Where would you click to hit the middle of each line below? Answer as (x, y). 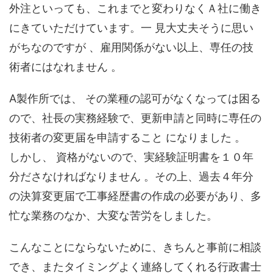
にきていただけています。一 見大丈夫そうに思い (131, 27)
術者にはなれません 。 (66, 66)
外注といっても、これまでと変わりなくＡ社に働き (135, 8)
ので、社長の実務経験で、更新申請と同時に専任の (135, 118)
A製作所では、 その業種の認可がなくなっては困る (135, 98)
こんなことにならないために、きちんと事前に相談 (135, 247)
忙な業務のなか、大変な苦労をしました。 (113, 215)
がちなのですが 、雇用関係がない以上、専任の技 (131, 47)
